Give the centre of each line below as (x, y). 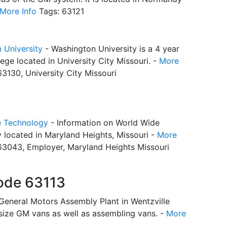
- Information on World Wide (104, 122)
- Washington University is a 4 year (111, 48)
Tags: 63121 (60, 11)
